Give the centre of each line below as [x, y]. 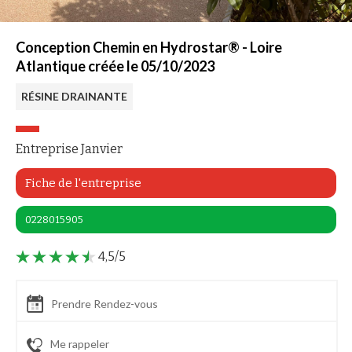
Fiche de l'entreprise [83, 183]
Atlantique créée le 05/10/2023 [115, 66]
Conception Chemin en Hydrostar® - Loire [149, 47]
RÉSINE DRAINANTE [74, 96]
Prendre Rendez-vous [104, 304]
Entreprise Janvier [69, 149]
